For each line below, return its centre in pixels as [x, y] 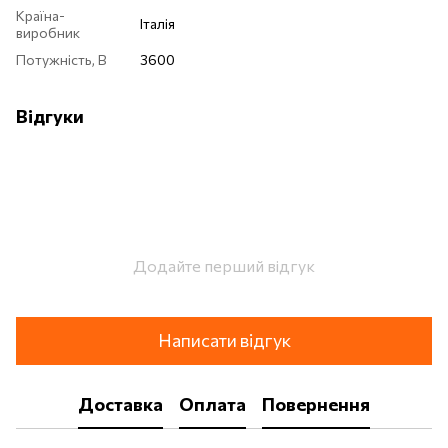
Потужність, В [61, 59]
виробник [48, 32]
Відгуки [50, 115]
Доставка [120, 404]
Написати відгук [224, 340]
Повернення [316, 404]
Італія [157, 23]
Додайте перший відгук [224, 265]
